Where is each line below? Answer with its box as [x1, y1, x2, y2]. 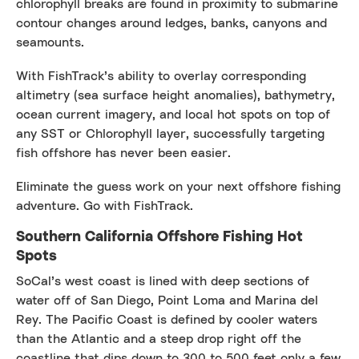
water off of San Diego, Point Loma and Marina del [16, 292, 318, 309]
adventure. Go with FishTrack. [16, 197, 193, 214]
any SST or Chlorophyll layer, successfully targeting [16, 125, 325, 142]
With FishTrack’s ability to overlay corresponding [16, 67, 306, 84]
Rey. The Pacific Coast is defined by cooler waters [16, 311, 317, 328]
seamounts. [16, 34, 84, 50]
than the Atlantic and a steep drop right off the [16, 330, 301, 347]
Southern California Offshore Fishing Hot [16, 227, 303, 245]
